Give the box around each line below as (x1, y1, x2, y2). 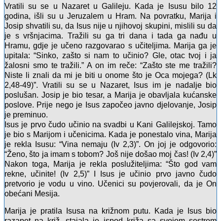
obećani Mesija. (4, 189, 60, 198)
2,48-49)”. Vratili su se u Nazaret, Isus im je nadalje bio (4, 81, 217, 90)
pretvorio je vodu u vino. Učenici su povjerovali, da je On (4, 180, 217, 188)
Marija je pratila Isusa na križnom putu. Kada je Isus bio (4, 207, 217, 216)
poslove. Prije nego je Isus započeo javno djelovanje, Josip (4, 101, 217, 110)
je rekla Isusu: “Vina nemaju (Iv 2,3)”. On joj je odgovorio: (4, 140, 217, 149)
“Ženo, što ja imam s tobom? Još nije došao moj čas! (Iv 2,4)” (4, 150, 217, 159)
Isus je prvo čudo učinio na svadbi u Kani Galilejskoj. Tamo (4, 120, 217, 129)
